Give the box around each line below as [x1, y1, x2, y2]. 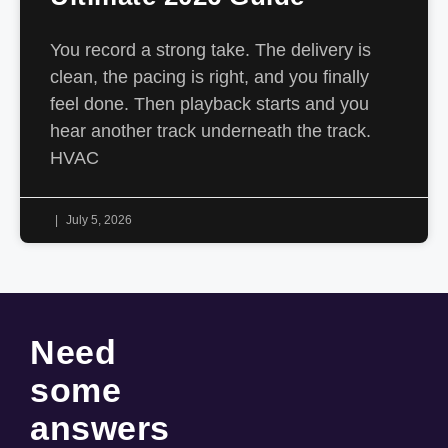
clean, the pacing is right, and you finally [50, 67, 369, 87]
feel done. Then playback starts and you [50, 94, 369, 114]
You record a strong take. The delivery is [50, 40, 371, 60]
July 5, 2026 [63, 213, 132, 227]
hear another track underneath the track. [50, 121, 371, 141]
